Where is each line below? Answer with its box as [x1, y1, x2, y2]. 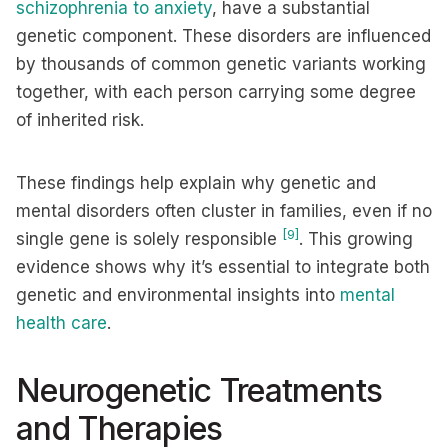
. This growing [299, 229, 413, 249]
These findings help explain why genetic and [16, 173, 376, 193]
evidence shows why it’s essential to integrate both [16, 257, 430, 277]
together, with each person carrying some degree [16, 82, 416, 102]
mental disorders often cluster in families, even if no [16, 201, 432, 221]
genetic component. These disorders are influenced [16, 26, 431, 46]
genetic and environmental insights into [16, 285, 340, 305]
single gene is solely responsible [16, 229, 282, 249]
